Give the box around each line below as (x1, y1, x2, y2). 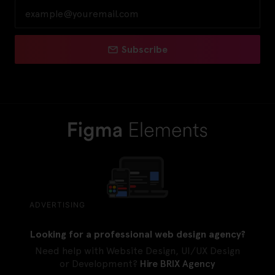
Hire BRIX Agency (140, 258, 215, 270)
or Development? (60, 258, 140, 270)
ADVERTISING (29, 200, 85, 210)
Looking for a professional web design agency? (29, 228, 246, 241)
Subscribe (121, 43, 168, 55)
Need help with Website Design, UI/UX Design (35, 245, 240, 257)
